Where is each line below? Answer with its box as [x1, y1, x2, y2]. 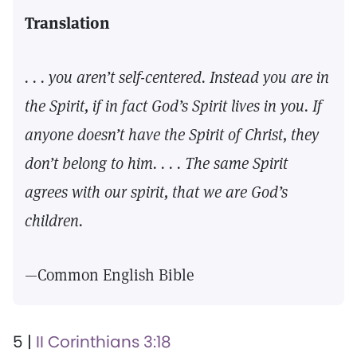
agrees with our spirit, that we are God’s [25, 182, 288, 202]
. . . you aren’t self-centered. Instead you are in [25, 67, 329, 88]
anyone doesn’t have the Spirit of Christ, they [25, 124, 319, 145]
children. [25, 210, 83, 231]
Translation [25, 13, 110, 33]
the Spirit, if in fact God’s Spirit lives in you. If [25, 96, 322, 116]
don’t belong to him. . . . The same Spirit [25, 153, 288, 174]
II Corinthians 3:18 [36, 331, 171, 353]
